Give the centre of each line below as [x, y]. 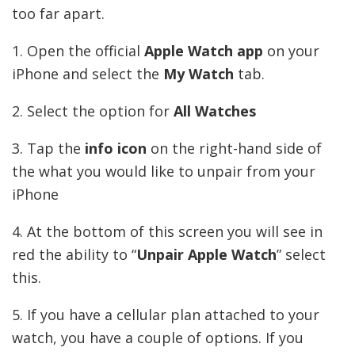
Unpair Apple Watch [206, 255]
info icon [116, 149]
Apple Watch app [204, 51]
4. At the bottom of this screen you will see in [167, 232]
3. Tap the [48, 149]
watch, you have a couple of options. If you [158, 338]
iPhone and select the [88, 74]
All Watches [215, 111]
